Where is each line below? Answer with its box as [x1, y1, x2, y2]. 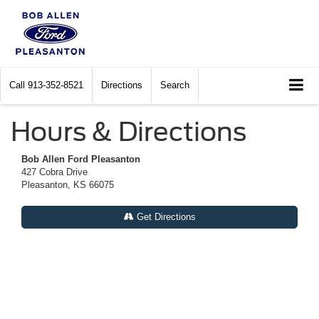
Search [160, 80, 189, 90]
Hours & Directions [11, 115, 246, 147]
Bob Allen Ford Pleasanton [21, 153, 140, 164]
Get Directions [133, 211, 196, 222]
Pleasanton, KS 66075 [21, 179, 114, 190]
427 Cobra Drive [21, 166, 88, 177]
